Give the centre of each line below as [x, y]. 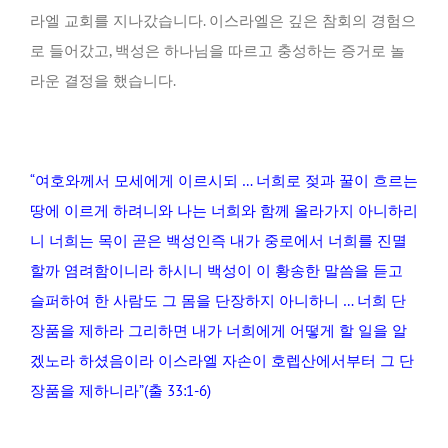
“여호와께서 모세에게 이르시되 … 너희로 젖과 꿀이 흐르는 [224, 180]
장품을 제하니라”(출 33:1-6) [120, 390]
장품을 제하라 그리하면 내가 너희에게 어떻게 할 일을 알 [218, 330]
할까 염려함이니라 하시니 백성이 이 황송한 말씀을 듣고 [216, 270]
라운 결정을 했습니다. [103, 80]
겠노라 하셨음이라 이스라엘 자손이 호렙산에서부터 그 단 [222, 360]
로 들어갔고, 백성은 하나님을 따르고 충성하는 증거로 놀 [217, 50]
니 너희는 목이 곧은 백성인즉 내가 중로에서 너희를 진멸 [218, 240]
